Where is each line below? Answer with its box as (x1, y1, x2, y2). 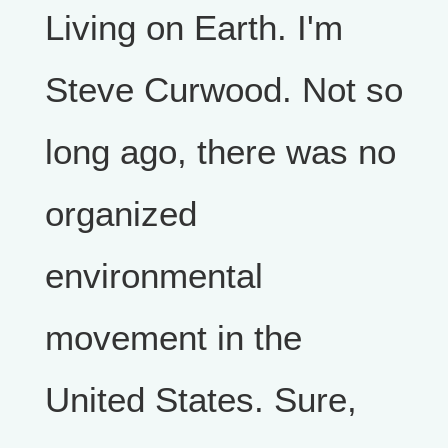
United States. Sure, (45, 380, 357, 419)
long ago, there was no (45, 132, 396, 171)
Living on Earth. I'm (45, 8, 343, 47)
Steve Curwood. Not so (45, 70, 403, 109)
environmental (45, 256, 263, 295)
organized (45, 194, 197, 233)
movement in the (45, 318, 302, 357)
